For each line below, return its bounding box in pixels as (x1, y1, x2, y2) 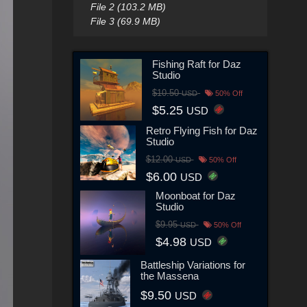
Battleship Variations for (140, 259, 245, 271)
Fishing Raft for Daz (152, 58, 242, 70)
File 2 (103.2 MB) (90, 1, 166, 12)
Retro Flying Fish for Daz (145, 124, 258, 136)
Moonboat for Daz (155, 189, 236, 201)
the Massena (140, 270, 199, 282)
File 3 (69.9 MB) (90, 16, 160, 27)
